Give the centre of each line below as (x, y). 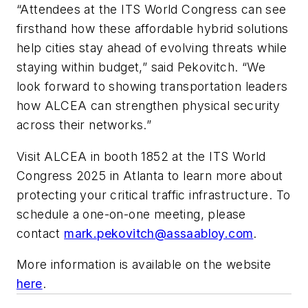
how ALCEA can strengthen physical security (148, 106)
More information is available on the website (144, 265)
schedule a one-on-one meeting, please (131, 214)
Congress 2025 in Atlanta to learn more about (150, 175)
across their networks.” (84, 125)
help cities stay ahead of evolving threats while (152, 48)
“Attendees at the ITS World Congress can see (152, 10)
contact (41, 233)
